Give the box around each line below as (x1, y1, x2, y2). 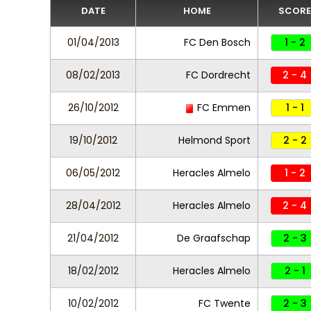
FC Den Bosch (184, 35, 251, 49)
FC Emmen (194, 101, 251, 115)
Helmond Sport (178, 133, 251, 147)
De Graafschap (177, 231, 251, 245)
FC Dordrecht (186, 68, 251, 82)
